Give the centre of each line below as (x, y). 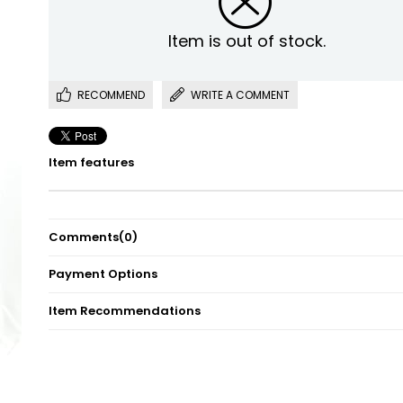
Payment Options (103, 273)
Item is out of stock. (246, 40)
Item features (91, 162)
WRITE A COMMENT (240, 94)
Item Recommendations (125, 310)
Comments (84, 237)
